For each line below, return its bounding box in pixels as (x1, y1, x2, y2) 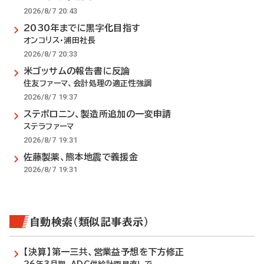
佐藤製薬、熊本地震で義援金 (24, 153, 138, 161)
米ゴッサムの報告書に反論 (24, 67, 130, 75)
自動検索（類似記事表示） (29, 216, 149, 227)
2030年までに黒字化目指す (24, 24, 141, 32)
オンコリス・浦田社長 (24, 37, 96, 44)
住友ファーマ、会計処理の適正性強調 (24, 80, 152, 87)
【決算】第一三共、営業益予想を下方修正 (24, 247, 184, 256)
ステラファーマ (24, 123, 74, 130)
